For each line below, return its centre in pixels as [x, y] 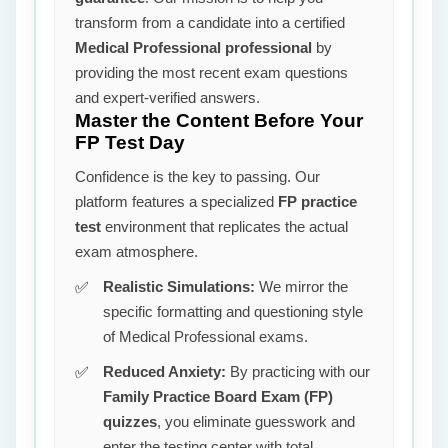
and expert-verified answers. [167, 97]
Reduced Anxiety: [164, 371]
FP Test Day [130, 142]
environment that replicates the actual [224, 226]
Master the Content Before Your [219, 120]
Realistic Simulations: [179, 286]
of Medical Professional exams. [205, 336]
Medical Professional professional [193, 47]
